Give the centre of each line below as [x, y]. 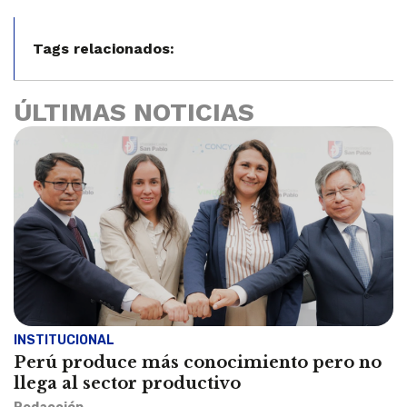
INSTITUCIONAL [64, 340]
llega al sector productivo [127, 383]
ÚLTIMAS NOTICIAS [134, 112]
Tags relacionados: [104, 48]
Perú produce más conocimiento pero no [198, 362]
